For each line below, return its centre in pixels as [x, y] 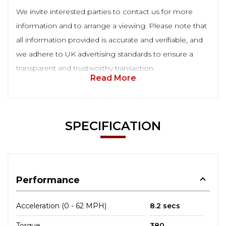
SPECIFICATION [113, 126]
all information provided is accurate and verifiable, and [109, 40]
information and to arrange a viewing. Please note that [111, 25]
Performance [48, 180]
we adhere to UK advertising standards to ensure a [105, 54]
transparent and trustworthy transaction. [86, 68]
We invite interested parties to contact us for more [104, 11]
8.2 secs [165, 206]
